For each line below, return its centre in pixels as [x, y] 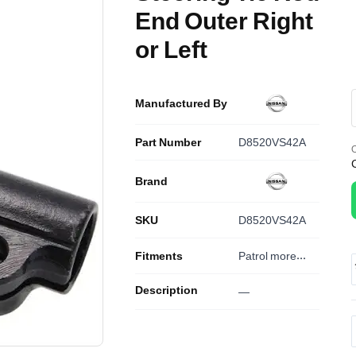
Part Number [168, 142]
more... [288, 255]
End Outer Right [224, 20]
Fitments [159, 255]
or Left [171, 49]
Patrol [253, 255]
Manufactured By [181, 103]
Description [166, 290]
